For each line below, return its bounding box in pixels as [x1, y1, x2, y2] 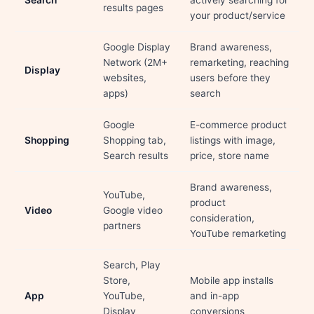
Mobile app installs [190, 275, 273, 286]
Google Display [103, 41, 170, 53]
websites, [103, 72, 146, 83]
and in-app [190, 290, 239, 301]
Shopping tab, [103, 135, 166, 146]
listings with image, [190, 135, 275, 146]
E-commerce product [190, 119, 287, 130]
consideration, [190, 212, 254, 224]
